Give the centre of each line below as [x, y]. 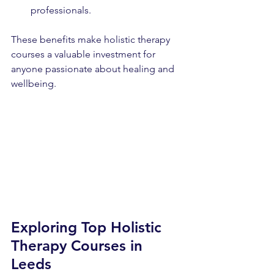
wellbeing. [34, 83]
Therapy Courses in [79, 245]
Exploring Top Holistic [88, 227]
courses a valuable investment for [84, 54]
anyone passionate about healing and [94, 69]
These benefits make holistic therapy [92, 39]
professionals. [61, 10]
